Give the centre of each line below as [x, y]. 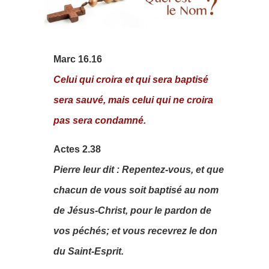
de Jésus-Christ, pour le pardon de [132, 210]
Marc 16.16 [78, 59]
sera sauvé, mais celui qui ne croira [133, 100]
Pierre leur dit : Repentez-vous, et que [139, 170]
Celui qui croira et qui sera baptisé [131, 80]
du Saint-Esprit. [89, 251]
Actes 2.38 [77, 149]
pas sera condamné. [100, 120]
